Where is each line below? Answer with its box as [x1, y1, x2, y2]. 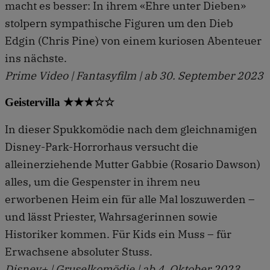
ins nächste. [5, 51, 67, 66]
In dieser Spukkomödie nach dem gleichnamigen [5, 122, 257, 136]
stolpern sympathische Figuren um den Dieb [5, 16, 233, 31]
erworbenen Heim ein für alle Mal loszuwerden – [5, 192, 255, 206]
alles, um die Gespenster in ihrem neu [5, 174, 200, 189]
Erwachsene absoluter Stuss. [5, 244, 152, 259]
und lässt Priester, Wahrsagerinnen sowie [5, 209, 218, 224]
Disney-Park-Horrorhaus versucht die [5, 139, 198, 154]
